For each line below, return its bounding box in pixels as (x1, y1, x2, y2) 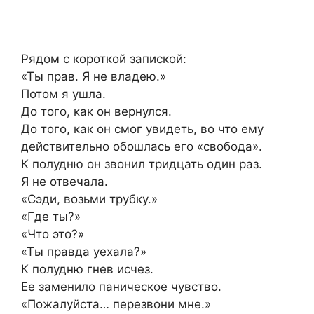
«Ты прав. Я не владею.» (21, 69, 166, 83)
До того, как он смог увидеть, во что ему (21, 121, 264, 136)
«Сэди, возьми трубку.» (21, 191, 158, 206)
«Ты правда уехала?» (21, 244, 146, 259)
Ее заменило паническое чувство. (21, 279, 221, 294)
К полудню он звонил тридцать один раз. (21, 156, 262, 171)
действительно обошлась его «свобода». (21, 139, 262, 153)
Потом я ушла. (21, 86, 106, 101)
